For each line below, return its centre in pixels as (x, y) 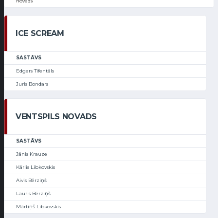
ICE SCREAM (40, 34)
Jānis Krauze (32, 154)
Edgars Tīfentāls (35, 71)
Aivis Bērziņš (31, 181)
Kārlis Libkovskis (36, 167)
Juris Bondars (32, 84)
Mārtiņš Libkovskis (38, 207)
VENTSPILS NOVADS (56, 117)
